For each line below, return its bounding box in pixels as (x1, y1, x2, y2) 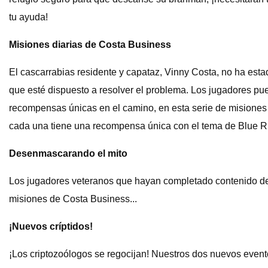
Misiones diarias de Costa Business (9, 39, 171, 50)
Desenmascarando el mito (9, 148, 127, 159)
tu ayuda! (9, 12, 48, 23)
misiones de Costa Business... (9, 194, 137, 205)
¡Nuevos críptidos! (9, 221, 93, 232)
